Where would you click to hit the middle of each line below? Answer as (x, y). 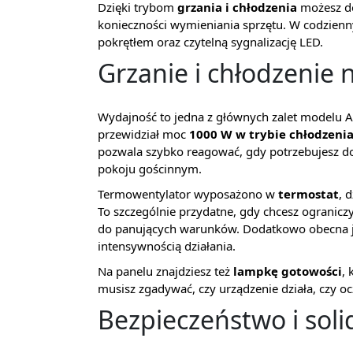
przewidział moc (143, 134)
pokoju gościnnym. (150, 169)
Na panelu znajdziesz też (165, 271)
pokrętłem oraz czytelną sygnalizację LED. (210, 42)
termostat (308, 194)
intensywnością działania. (167, 246)
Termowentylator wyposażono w (188, 194)
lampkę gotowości (288, 271)
